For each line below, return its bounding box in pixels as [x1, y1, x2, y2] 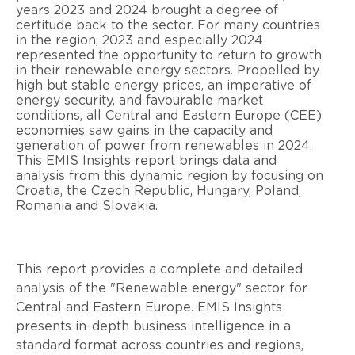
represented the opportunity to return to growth [16, 48, 322, 62]
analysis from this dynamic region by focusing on [16, 169, 323, 182]
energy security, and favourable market [16, 94, 263, 107]
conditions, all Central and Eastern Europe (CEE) [16, 109, 322, 122]
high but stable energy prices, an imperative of [16, 78, 311, 92]
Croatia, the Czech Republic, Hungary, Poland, [16, 184, 301, 197]
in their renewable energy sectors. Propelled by [16, 63, 319, 77]
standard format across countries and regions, [16, 338, 303, 352]
